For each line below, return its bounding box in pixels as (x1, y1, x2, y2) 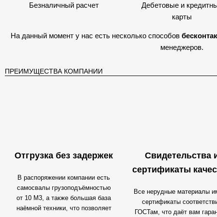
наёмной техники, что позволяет (16, 204, 111, 212)
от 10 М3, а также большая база (16, 194, 111, 201)
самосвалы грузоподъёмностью (16, 184, 111, 191)
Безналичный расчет (29, 1, 99, 9)
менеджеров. (160, 43, 203, 51)
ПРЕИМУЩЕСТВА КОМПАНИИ (4, 67, 103, 75)
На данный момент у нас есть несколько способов (11, 31, 182, 40)
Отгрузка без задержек (15, 151, 113, 160)
